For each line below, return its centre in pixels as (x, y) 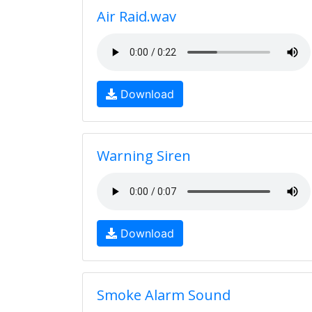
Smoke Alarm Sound (164, 295)
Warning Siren (144, 156)
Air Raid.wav (136, 16)
